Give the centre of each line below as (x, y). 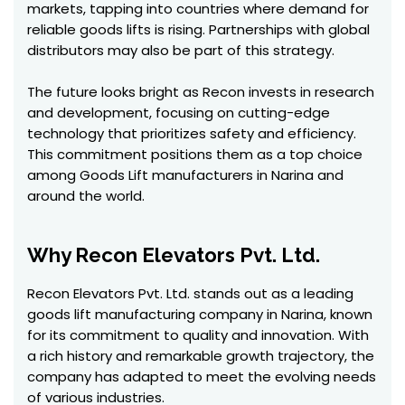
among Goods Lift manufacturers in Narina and (185, 175)
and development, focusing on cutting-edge (179, 113)
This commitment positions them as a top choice (195, 154)
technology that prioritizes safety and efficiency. (192, 133)
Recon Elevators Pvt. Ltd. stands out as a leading (190, 293)
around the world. (86, 196)
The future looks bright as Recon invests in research (201, 92)
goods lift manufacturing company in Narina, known (200, 314)
